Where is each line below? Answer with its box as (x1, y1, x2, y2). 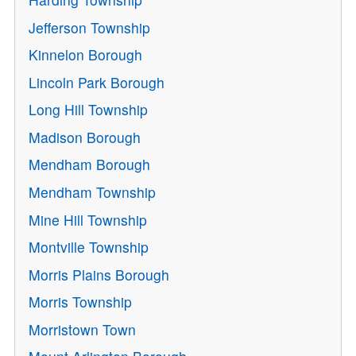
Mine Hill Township (29, 209, 148, 230)
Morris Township (29, 292, 133, 312)
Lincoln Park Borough (29, 72, 165, 92)
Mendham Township (29, 181, 157, 202)
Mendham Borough (29, 154, 151, 175)
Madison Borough (29, 126, 141, 147)
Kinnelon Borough (29, 44, 143, 65)
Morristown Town (29, 319, 137, 339)
